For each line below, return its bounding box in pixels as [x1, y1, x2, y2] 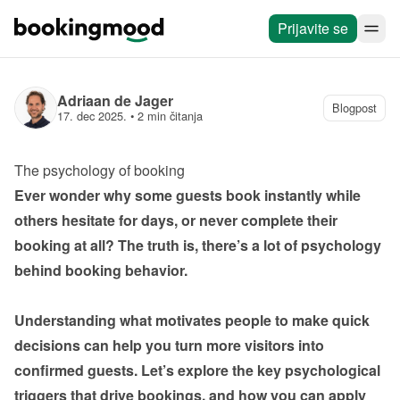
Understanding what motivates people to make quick [14, 310, 370, 330]
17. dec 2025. [57, 107, 127, 124]
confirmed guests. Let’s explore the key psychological [14, 360, 380, 380]
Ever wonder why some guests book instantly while [14, 185, 361, 205]
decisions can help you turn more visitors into [14, 335, 324, 355]
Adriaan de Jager [57, 90, 173, 111]
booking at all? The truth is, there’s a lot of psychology [14, 235, 381, 255]
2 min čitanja [137, 107, 203, 124]
